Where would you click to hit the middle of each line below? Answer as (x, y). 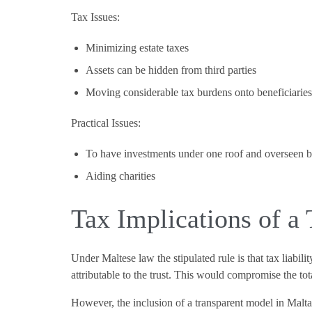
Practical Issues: (106, 123)
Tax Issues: (95, 17)
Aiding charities (120, 175)
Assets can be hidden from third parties (171, 70)
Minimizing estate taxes (137, 47)
